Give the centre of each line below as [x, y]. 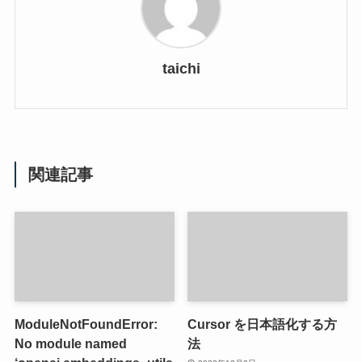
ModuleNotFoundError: [86, 324]
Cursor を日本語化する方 [263, 324]
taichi [181, 68]
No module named [70, 344]
